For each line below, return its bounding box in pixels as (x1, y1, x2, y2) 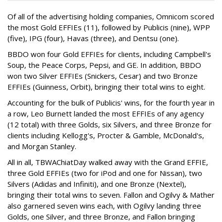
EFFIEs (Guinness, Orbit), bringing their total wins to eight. (7, 82, 205, 92)
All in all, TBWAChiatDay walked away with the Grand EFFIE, (7, 157, 208, 167)
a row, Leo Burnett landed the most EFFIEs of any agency (7, 109, 204, 118)
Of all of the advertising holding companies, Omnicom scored (7, 11, 214, 21)
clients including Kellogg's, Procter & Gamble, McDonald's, (7, 130, 204, 140)
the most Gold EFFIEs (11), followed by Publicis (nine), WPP (7, 22, 210, 32)
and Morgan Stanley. (7, 141, 76, 151)
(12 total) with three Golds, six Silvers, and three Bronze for (7, 119, 212, 129)
